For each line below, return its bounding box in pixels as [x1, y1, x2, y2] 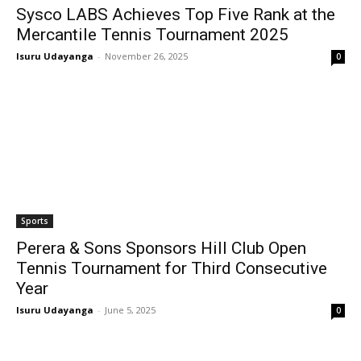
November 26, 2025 [105, 50, 188, 62]
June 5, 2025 [105, 304, 156, 316]
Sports [21, 215, 48, 226]
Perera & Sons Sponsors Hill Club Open [16, 239, 306, 258]
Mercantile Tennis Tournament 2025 [16, 25, 288, 44]
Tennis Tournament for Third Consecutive [16, 259, 327, 278]
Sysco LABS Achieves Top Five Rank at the [16, 5, 335, 24]
